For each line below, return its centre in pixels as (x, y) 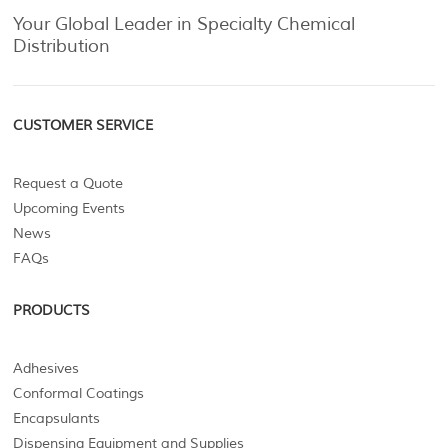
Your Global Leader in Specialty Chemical (184, 24)
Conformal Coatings (79, 393)
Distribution (62, 46)
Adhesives (46, 368)
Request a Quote (68, 183)
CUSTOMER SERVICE (83, 125)
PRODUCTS (52, 310)
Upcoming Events (69, 208)
